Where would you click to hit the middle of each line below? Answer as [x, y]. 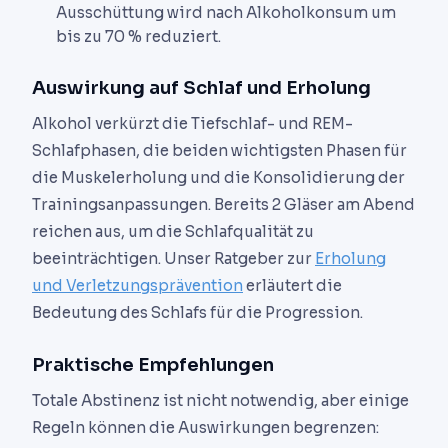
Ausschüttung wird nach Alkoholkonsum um [226, 12]
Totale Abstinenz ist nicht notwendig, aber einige [220, 400]
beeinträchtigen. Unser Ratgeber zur [173, 258]
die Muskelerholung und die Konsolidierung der [218, 177]
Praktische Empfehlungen [153, 364]
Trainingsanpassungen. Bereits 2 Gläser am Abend [223, 204]
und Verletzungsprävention [137, 285]
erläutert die [292, 285]
